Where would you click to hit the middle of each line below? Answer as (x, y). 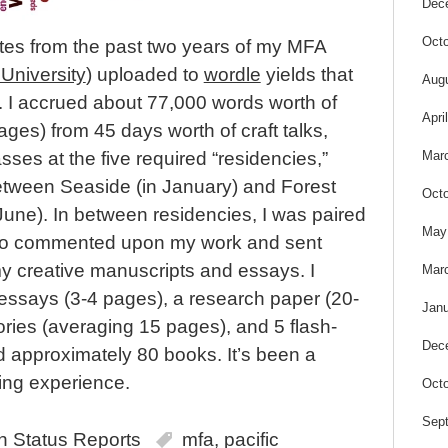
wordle (232, 74)
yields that (306, 74)
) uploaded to (144, 74)
